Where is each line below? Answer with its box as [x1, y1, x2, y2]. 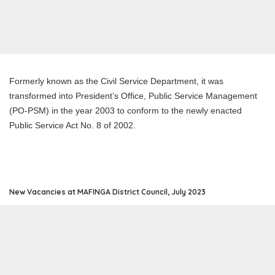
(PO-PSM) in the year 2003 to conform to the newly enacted [9, 105, 242, 115]
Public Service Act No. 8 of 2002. [9, 120, 136, 130]
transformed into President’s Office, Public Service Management [9, 90, 257, 101]
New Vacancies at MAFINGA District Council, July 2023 [9, 187, 206, 196]
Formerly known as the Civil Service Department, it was [9, 76, 223, 86]
